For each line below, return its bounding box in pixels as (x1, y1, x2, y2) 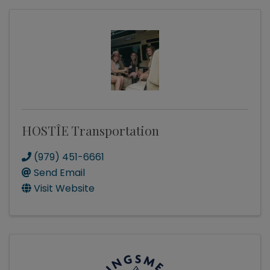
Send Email (34, 166, 85, 180)
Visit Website (34, 181, 95, 196)
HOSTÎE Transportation (22, 122, 159, 139)
